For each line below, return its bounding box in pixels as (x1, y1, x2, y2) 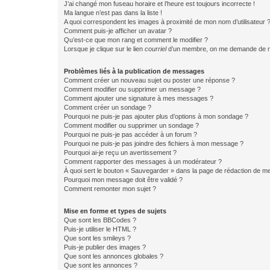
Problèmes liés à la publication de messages (64, 67, 204, 75)
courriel (145, 45, 166, 52)
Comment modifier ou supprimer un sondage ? (64, 122, 199, 129)
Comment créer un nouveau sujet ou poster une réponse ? (64, 77, 235, 84)
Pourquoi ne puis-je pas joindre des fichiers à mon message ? (64, 140, 243, 147)
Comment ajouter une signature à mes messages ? (64, 95, 213, 102)
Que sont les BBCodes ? (64, 216, 136, 224)
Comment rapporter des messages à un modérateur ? (64, 158, 222, 165)
